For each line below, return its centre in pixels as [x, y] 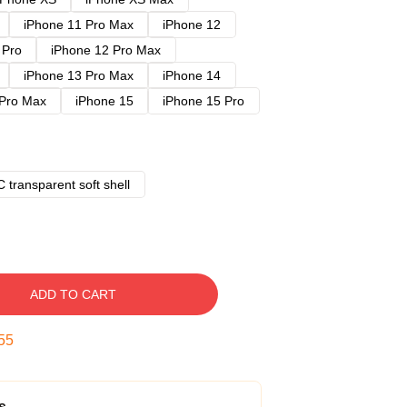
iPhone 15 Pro [203, 101]
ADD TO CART [73, 294]
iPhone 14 [192, 75]
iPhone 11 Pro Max [79, 25]
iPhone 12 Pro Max [106, 50]
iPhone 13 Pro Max [79, 75]
